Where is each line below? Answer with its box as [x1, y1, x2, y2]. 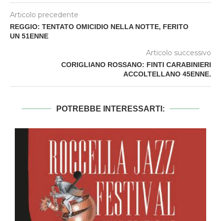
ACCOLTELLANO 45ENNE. [123, 70, 211, 78]
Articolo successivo [146, 48, 211, 57]
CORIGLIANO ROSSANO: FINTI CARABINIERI [61, 60, 211, 69]
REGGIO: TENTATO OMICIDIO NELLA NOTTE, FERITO [10, 22, 188, 31]
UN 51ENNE [10, 32, 48, 40]
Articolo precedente [10, 10, 78, 19]
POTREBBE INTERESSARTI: [56, 104, 165, 113]
